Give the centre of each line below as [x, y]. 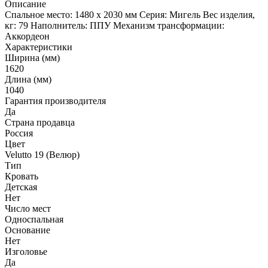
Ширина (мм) [32, 58]
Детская [21, 187]
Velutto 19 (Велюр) [42, 155]
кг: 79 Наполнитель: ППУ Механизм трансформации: [115, 25]
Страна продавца [40, 122]
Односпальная [34, 219]
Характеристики [39, 47]
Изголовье [26, 252]
